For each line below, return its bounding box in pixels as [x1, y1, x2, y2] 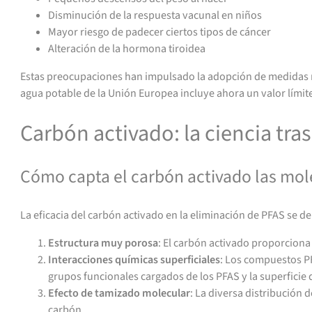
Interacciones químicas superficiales [48, 251, 221, 267]
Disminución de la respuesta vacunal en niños [48, 8, 263, 24]
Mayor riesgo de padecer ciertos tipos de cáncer [48, 24, 272, 40]
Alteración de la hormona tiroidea [48, 41, 206, 57]
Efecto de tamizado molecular [48, 285, 191, 301]
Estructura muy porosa [48, 235, 159, 251]
